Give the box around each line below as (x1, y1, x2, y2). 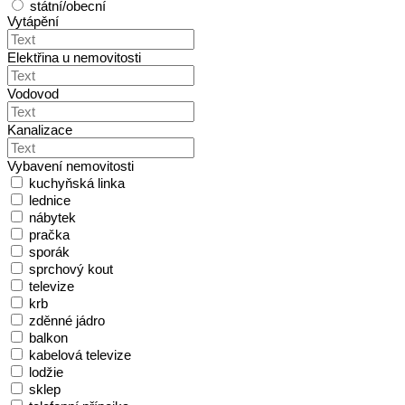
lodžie (29, 364, 63, 381)
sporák (29, 244, 70, 260)
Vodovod (7, 86, 59, 102)
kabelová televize (29, 347, 131, 363)
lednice (29, 193, 71, 209)
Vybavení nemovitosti (7, 158, 134, 174)
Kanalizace (7, 122, 72, 138)
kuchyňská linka (29, 175, 125, 192)
